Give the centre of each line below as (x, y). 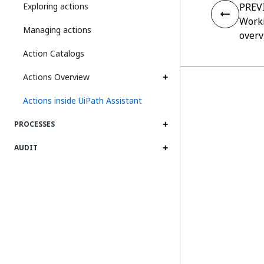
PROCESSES (34, 124)
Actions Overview (56, 77)
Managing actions (57, 30)
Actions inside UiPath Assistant (82, 100)
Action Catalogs (54, 53)
